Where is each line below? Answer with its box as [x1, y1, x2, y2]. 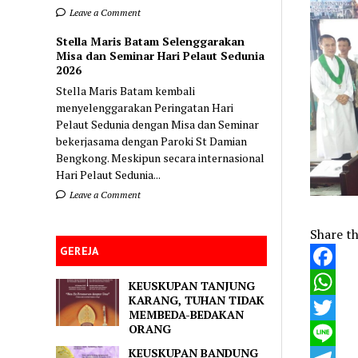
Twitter [309, 324, 355, 342]
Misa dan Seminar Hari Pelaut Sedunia [56, 47, 265, 63]
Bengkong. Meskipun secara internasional [56, 149, 265, 165]
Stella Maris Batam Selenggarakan [56, 33, 245, 49]
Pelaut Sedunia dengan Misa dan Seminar [56, 116, 260, 132]
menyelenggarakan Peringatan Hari [56, 99, 234, 115]
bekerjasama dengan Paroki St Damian [56, 133, 248, 149]
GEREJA [60, 243, 99, 258]
